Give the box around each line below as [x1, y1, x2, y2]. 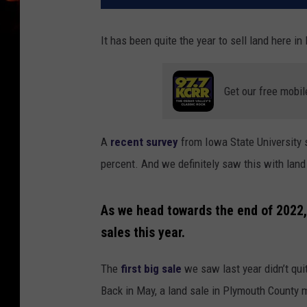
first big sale [118, 261, 184, 275]
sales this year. [101, 224, 185, 241]
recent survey [110, 135, 181, 149]
